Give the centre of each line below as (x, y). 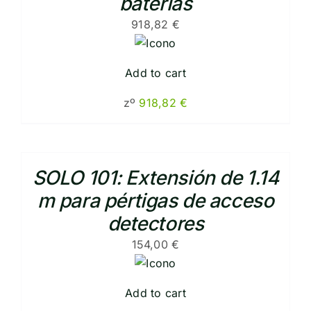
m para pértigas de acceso (155, 200)
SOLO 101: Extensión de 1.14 (155, 177)
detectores (155, 223)
